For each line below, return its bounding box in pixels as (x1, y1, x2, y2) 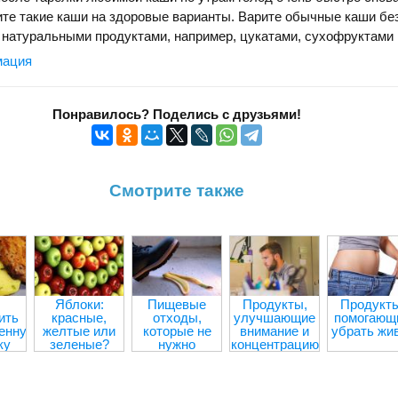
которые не (142, 322, 211, 338)
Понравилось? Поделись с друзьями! (52, 107, 301, 123)
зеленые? (49, 336, 109, 352)
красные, (52, 309, 107, 325)
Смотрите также (109, 180, 244, 200)
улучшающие (234, 309, 315, 325)
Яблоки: (54, 296, 104, 312)
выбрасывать (135, 349, 219, 365)
